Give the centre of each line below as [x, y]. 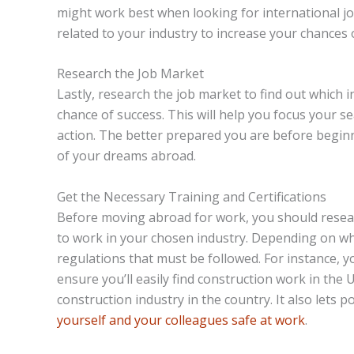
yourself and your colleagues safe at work [181, 320]
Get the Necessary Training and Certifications [192, 196]
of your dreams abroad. [126, 156]
